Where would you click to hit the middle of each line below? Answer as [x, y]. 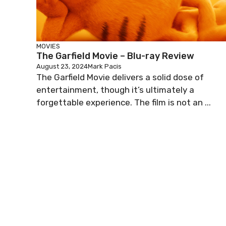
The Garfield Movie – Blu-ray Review [115, 56]
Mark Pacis [105, 66]
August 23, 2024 [62, 66]
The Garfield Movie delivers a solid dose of [120, 77]
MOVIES [48, 46]
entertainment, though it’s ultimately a [115, 90]
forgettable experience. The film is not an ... [124, 102]
